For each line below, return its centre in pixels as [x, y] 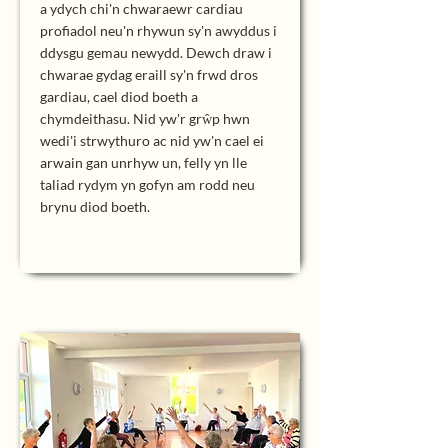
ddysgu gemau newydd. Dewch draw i [156, 52]
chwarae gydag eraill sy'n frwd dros [149, 74]
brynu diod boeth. [95, 206]
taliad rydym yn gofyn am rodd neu [147, 184]
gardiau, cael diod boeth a [119, 96]
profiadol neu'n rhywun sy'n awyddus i [158, 30]
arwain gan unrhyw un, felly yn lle [143, 162]
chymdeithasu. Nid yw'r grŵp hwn [145, 118]
